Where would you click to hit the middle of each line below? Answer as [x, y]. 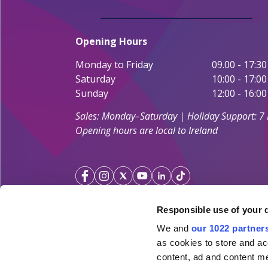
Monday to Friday [114, 64]
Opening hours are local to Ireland [147, 130]
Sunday [92, 93]
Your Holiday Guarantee [144, 243]
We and [174, 229]
